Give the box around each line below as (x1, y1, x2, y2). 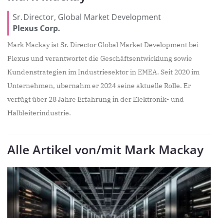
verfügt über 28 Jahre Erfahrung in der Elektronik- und (7, 95, 184, 104)
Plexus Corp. (13, 23, 60, 34)
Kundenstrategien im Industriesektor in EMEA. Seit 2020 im (7, 68, 200, 76)
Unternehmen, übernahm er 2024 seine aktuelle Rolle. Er (7, 81, 191, 90)
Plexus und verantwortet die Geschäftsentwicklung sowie (7, 54, 192, 63)
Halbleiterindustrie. (7, 109, 71, 117)
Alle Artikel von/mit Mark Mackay (7, 141, 203, 158)
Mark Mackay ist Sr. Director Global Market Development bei (7, 40, 199, 49)
